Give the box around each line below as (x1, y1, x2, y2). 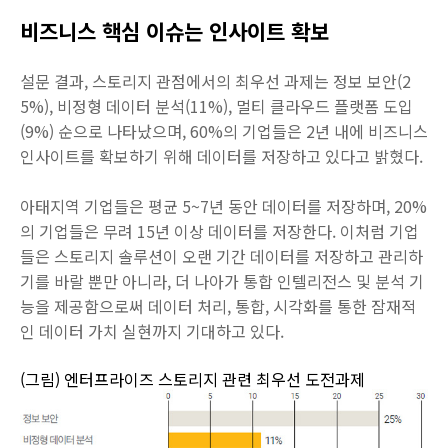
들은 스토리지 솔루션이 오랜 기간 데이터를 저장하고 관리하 (20, 243, 423, 268)
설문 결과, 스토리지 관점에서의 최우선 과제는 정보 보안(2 (20, 68, 411, 93)
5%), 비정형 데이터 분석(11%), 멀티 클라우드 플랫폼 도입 (20, 93, 413, 118)
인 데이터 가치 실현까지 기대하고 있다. (20, 318, 284, 343)
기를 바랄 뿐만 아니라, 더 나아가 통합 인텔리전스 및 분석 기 (20, 268, 424, 293)
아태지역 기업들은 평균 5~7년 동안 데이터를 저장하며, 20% (20, 193, 427, 218)
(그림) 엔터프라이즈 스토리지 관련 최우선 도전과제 (20, 366, 365, 391)
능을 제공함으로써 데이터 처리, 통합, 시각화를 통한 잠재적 (20, 293, 416, 318)
